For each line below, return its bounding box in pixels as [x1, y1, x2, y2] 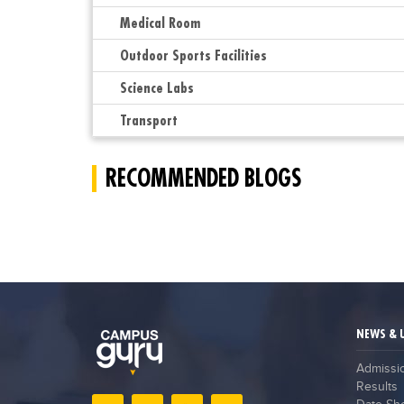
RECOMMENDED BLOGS [106, 163, 302, 193]
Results [355, 380, 398, 394]
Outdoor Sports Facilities [120, 46, 267, 64]
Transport [120, 111, 178, 129]
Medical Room [120, 14, 200, 32]
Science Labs [120, 78, 194, 96]
